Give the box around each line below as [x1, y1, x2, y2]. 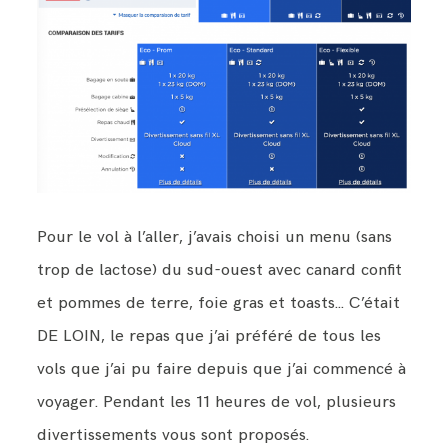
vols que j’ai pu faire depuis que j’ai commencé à [37, 358, 407, 379]
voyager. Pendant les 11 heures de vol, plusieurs [37, 391, 397, 412]
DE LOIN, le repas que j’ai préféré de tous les [37, 325, 382, 346]
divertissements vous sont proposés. [37, 424, 310, 445]
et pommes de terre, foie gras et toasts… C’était [37, 292, 401, 313]
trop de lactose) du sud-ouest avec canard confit [37, 259, 403, 280]
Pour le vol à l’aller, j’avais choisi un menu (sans [37, 226, 393, 247]
